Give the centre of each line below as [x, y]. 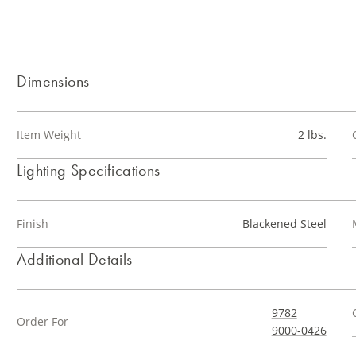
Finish [33, 224]
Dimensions [53, 81]
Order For [43, 321]
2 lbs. [312, 135]
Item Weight [49, 135]
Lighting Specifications [89, 170]
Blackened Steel [284, 224]
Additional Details [75, 259]
